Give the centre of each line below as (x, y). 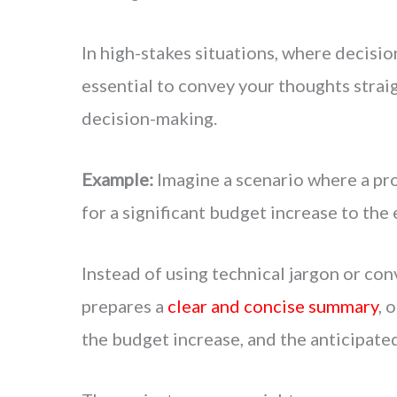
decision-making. (149, 117)
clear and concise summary (273, 305)
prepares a (125, 305)
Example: (117, 179)
